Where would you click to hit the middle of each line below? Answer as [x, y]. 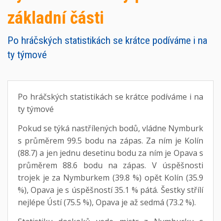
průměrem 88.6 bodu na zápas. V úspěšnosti [110, 165]
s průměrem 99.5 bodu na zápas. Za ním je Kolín [110, 140]
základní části [56, 18]
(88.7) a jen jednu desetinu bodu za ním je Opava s [110, 153]
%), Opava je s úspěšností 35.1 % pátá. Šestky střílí [110, 190]
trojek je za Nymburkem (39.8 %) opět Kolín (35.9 [110, 177]
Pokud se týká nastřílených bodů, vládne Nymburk [110, 128]
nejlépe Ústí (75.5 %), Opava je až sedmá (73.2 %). [107, 202]
